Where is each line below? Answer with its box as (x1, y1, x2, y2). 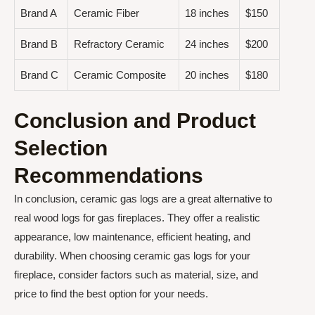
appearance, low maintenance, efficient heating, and (14, 230, 250, 243)
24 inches (185, 38, 229, 51)
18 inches (185, 7, 229, 20)
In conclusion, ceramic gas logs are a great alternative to (14, 192, 272, 205)
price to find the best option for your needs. (14, 287, 208, 300)
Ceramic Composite (74, 69, 166, 82)
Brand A (20, 7, 57, 20)
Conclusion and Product (14, 108, 256, 132)
